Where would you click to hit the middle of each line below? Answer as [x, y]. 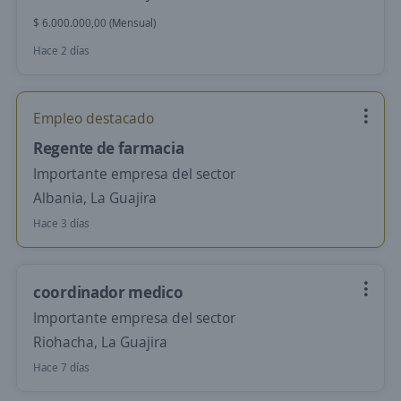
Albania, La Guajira [95, 198]
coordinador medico [108, 292]
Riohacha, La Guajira [100, 342]
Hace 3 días [61, 223]
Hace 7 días [61, 367]
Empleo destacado [94, 118]
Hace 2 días [61, 51]
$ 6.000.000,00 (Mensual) [94, 23]
